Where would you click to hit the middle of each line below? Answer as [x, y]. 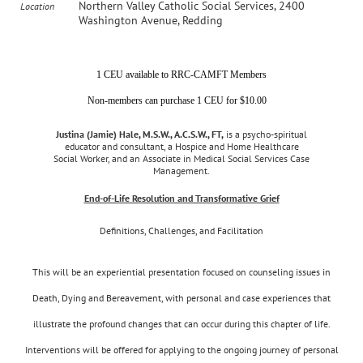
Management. [181, 170]
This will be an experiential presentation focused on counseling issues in [181, 271]
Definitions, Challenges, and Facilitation [181, 230]
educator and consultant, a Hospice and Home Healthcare [181, 146]
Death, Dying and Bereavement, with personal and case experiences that [181, 297]
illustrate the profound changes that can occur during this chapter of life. [181, 323]
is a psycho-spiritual [265, 134]
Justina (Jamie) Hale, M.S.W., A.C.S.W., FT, [140, 134]
